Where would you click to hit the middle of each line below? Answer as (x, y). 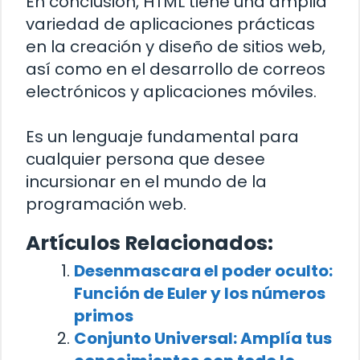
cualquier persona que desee (145, 159)
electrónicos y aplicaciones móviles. (171, 91)
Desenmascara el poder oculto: (203, 270)
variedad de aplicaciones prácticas (170, 24)
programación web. (106, 204)
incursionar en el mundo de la (146, 181)
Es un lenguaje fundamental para (162, 136)
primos (104, 315)
